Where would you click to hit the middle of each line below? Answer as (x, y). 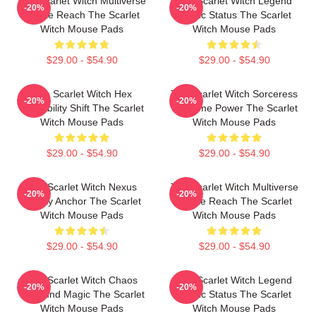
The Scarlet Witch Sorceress (234, 94)
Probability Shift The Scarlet (82, 108)
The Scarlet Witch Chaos (82, 280)
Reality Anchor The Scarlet (82, 201)
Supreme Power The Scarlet (234, 108)
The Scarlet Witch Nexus (82, 187)
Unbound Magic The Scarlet (82, 294)
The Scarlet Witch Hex (82, 94)
